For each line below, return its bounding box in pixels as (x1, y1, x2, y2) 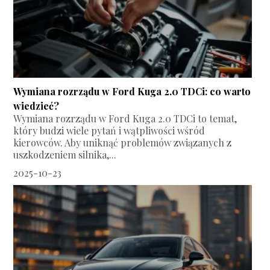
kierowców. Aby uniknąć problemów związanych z (13, 136, 232, 149)
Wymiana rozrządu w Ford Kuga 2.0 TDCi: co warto (13, 85, 251, 98)
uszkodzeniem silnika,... (13, 148, 117, 162)
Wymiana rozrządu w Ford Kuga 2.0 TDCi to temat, (13, 112, 237, 125)
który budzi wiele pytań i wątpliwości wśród (13, 124, 206, 137)
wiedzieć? (13, 99, 60, 113)
